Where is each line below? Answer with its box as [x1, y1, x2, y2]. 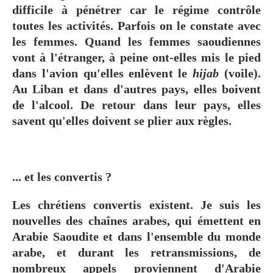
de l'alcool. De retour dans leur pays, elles [12, 97, 261, 112]
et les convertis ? [24, 169, 112, 183]
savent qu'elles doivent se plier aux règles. [12, 113, 235, 127]
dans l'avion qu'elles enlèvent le [12, 66, 193, 80]
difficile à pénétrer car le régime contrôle [12, 2, 261, 16]
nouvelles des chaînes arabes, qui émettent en [12, 213, 261, 227]
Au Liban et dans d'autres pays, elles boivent [12, 82, 261, 96]
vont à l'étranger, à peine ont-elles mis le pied [12, 50, 261, 64]
